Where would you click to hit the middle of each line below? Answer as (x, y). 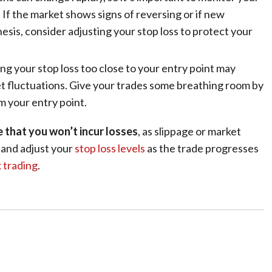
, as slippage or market (189, 131)
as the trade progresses (202, 148)
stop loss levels (110, 148)
